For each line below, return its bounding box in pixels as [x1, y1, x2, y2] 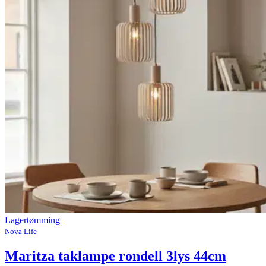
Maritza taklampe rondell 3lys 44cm [5, 248, 226, 264]
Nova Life [5, 227, 37, 236]
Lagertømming [5, 215, 60, 225]
